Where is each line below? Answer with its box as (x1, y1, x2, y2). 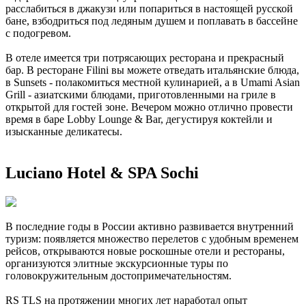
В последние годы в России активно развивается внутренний (5, 220, 294, 232)
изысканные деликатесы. (5, 125, 122, 137)
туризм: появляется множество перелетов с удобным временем (5, 232, 298, 245)
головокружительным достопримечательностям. (5, 269, 232, 281)
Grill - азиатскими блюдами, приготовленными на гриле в (5, 88, 276, 100)
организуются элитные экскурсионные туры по (5, 257, 228, 269)
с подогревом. (5, 27, 71, 39)
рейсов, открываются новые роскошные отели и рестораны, (5, 245, 285, 257)
